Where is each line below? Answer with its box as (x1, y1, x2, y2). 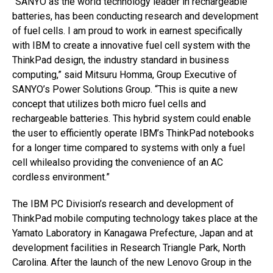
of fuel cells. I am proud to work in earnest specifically (12, 25, 243, 37)
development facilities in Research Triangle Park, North (12, 242, 246, 253)
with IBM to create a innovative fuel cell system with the (12, 40, 250, 51)
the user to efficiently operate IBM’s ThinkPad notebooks (12, 127, 254, 139)
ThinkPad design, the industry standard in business (12, 54, 229, 66)
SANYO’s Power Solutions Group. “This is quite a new (12, 83, 238, 95)
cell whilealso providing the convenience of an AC (12, 157, 223, 168)
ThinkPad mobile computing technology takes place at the (12, 213, 258, 224)
